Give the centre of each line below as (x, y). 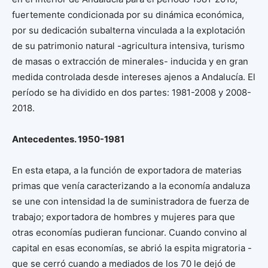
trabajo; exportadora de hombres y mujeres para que (124, 217)
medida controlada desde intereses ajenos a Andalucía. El (134, 77)
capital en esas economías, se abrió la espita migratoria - (132, 248)
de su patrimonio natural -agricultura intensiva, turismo (128, 46)
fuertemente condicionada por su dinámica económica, (128, 15)
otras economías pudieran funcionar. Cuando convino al (130, 232)
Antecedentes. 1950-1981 (68, 139)
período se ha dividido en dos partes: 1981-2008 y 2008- (132, 92)
